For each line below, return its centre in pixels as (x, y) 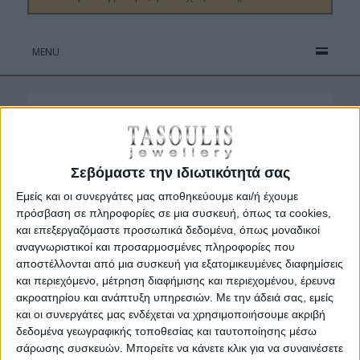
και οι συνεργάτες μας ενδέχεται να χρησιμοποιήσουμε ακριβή (171, 315)
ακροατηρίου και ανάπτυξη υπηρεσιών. (115, 298)
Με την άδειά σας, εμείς (275, 298)
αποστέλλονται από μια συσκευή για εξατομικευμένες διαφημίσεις (180, 264)
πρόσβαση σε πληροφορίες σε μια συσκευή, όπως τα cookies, (174, 213)
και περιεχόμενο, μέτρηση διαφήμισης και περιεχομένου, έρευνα (176, 281)
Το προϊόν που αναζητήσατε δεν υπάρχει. (180, 126)
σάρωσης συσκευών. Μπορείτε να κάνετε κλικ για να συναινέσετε (180, 348)
